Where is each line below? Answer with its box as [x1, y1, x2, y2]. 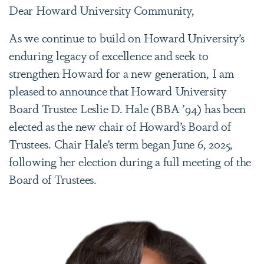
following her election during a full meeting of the [9, 153, 252, 170]
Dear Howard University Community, [9, 1, 197, 18]
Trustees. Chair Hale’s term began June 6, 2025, [9, 135, 233, 152]
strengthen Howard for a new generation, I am [9, 64, 234, 81]
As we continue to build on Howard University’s [9, 29, 245, 46]
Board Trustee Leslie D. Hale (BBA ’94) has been [9, 100, 246, 117]
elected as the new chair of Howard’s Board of [9, 117, 231, 134]
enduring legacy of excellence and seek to [9, 47, 209, 64]
